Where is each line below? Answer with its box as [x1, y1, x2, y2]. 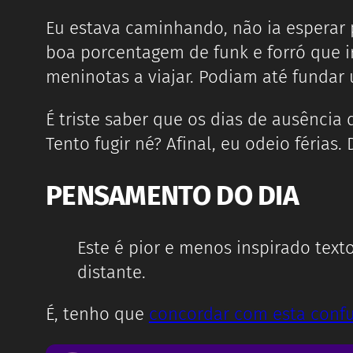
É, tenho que [46, 303, 149, 325]
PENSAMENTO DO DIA [46, 178, 299, 212]
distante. [77, 261, 146, 283]
